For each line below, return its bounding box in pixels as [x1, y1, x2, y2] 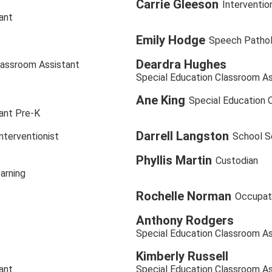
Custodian [216, 154, 259, 166]
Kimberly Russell [136, 249, 228, 264]
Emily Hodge [136, 33, 205, 48]
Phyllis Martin [136, 153, 212, 168]
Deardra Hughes [136, 57, 226, 72]
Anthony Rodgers [136, 213, 234, 228]
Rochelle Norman [136, 189, 231, 204]
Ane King [136, 93, 185, 108]
